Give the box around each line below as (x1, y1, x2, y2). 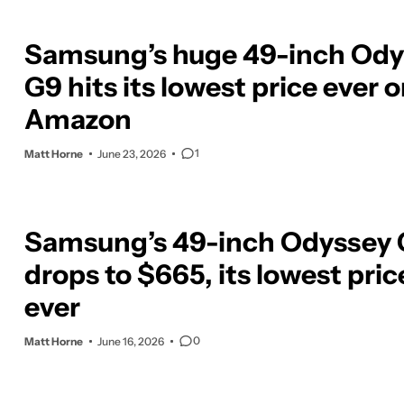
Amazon (24, 102, 132, 136)
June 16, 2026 (97, 334, 164, 348)
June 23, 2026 (97, 146, 166, 161)
